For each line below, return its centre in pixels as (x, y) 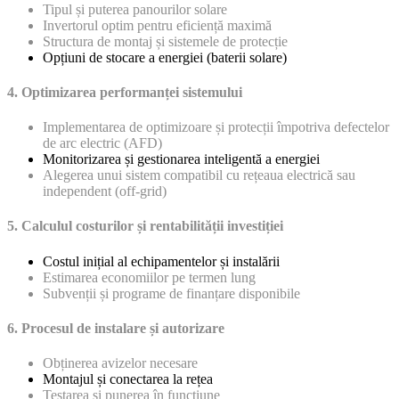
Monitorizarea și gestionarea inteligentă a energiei (181, 159)
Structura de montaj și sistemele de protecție (165, 41)
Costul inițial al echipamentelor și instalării (161, 261)
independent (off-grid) (105, 191)
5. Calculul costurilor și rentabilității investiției (145, 226)
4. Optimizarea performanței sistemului (125, 92)
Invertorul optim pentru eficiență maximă (157, 25)
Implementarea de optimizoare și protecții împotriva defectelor (216, 127)
